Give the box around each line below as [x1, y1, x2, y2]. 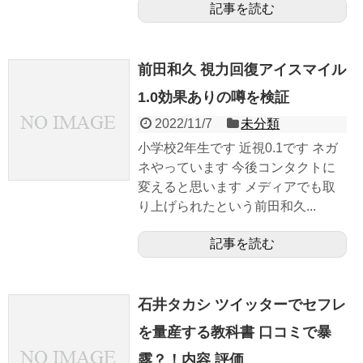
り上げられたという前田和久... [138, 199, 316, 213]
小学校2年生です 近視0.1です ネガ [138, 140, 338, 155]
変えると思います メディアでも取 [138, 179, 335, 194]
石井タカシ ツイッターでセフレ [138, 296, 346, 313]
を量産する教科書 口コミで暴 [138, 323, 331, 340]
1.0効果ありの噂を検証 [138, 88, 289, 105]
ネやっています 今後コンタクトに [138, 160, 335, 174]
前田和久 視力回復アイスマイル [138, 61, 346, 78]
